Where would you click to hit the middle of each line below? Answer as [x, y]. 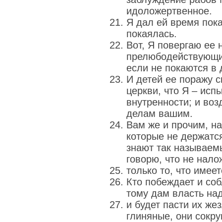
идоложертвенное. [169, 11]
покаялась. [152, 34]
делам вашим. [160, 113]
